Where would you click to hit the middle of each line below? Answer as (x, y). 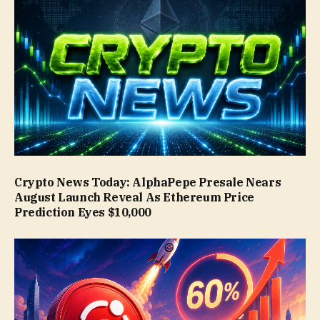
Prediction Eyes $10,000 (83, 212)
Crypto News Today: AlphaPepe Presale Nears (148, 182)
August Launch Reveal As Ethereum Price (134, 197)
